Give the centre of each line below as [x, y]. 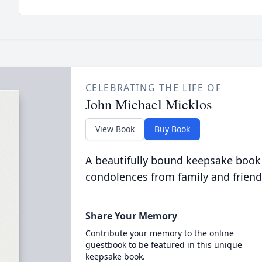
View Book [115, 129]
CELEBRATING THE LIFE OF [153, 88]
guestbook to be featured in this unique [163, 245]
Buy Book [172, 129]
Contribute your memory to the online [159, 233]
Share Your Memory [131, 216]
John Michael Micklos [148, 104]
